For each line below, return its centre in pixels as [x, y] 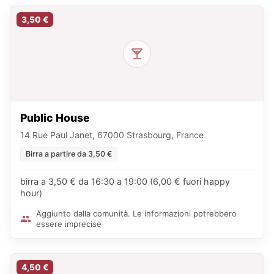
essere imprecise [69, 224]
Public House [55, 117]
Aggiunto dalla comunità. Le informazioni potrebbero [136, 213]
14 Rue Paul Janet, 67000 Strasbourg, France [112, 135]
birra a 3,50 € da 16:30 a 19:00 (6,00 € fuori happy [125, 181]
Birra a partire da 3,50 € [69, 154]
